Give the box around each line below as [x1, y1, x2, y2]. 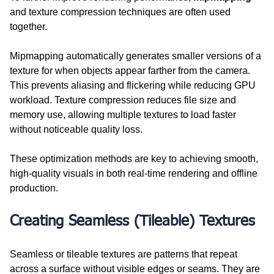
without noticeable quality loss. [10, 124, 143, 135]
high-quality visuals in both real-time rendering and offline [10, 168, 260, 179]
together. [10, 21, 47, 32]
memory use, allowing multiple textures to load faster [10, 109, 239, 120]
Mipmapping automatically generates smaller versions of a [10, 50, 264, 61]
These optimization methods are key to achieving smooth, [10, 153, 261, 164]
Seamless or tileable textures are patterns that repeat [10, 248, 240, 259]
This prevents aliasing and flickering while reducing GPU [10, 80, 258, 91]
